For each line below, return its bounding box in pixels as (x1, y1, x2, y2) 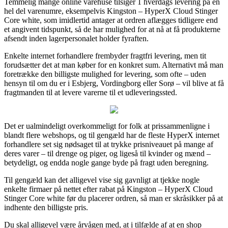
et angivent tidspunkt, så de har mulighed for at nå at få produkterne (4, 24, 220, 34)
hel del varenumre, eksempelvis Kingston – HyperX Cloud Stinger (4, 6, 218, 15)
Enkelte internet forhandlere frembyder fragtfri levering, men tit (4, 51, 206, 60)
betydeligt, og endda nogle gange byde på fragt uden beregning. (4, 158, 209, 167)
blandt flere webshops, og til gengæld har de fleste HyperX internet (4, 130, 219, 139)
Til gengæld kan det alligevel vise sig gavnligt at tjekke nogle (4, 175, 199, 184)
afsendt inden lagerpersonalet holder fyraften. (4, 34, 149, 43)
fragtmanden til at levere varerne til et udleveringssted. (4, 88, 177, 97)
